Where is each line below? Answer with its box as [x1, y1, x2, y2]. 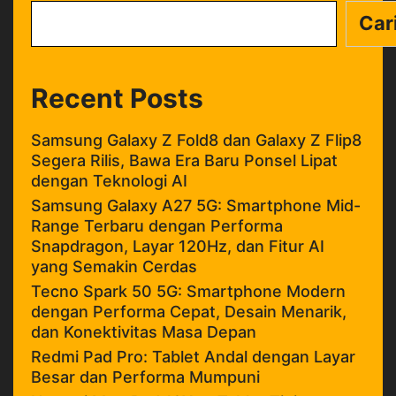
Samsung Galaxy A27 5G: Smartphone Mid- [31, 195, 361, 215]
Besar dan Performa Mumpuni [31, 367, 260, 386]
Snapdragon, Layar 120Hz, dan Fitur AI [31, 236, 324, 255]
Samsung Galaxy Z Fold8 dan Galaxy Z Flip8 [31, 130, 362, 149]
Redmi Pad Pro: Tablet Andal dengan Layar [31, 346, 355, 366]
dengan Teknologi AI [31, 171, 187, 190]
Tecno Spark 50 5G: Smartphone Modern [31, 281, 346, 301]
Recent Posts [31, 81, 203, 114]
